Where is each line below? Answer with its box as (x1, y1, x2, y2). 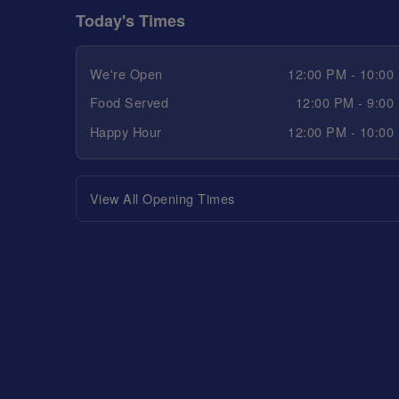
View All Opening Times (89, 189, 235, 208)
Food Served (89, 93, 168, 112)
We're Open (89, 63, 163, 83)
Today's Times (76, 9, 186, 33)
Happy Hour (89, 121, 162, 141)
